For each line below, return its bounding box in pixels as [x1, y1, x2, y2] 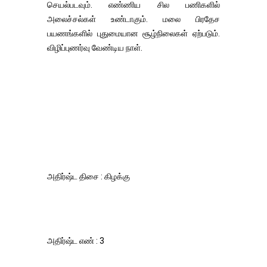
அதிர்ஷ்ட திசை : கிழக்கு [47, 172, 130, 181]
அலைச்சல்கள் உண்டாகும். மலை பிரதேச [47, 14, 220, 24]
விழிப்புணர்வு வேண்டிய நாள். [47, 43, 142, 52]
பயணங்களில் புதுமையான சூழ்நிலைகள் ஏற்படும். [47, 29, 220, 38]
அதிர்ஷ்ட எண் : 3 [47, 236, 104, 246]
